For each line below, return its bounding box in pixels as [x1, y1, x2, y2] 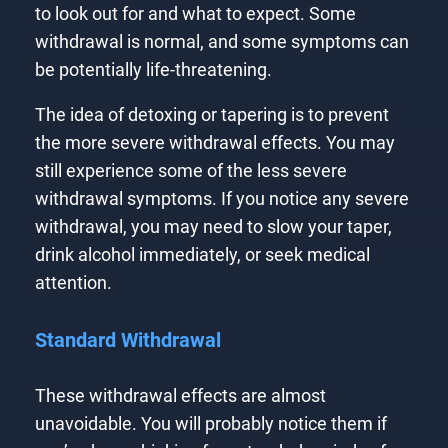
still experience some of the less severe [34, 161, 347, 182]
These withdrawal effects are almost [34, 386, 326, 407]
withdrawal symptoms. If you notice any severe [34, 189, 409, 210]
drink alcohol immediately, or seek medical [34, 245, 370, 266]
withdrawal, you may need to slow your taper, [34, 217, 392, 238]
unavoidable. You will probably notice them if [34, 414, 387, 435]
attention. [34, 273, 112, 294]
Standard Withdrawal [34, 327, 221, 352]
